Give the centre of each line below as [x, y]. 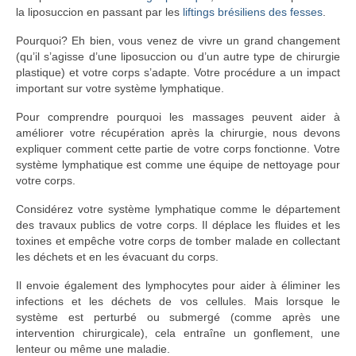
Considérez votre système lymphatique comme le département [178, 209]
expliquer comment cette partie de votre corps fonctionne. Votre [178, 149]
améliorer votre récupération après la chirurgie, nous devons [178, 133]
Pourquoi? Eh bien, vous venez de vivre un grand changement [178, 41]
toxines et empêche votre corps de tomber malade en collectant [178, 241]
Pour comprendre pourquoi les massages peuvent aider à [178, 117]
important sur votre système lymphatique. [120, 88]
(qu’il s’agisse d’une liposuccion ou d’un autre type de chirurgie [178, 56]
